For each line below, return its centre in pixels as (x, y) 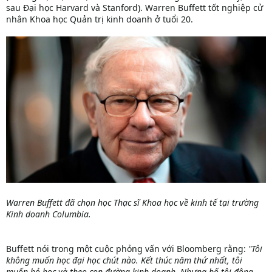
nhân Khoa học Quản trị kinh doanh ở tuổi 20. (100, 19)
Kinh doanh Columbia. (49, 214)
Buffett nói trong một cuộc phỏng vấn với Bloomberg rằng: (127, 249)
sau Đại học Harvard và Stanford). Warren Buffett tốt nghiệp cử (134, 8)
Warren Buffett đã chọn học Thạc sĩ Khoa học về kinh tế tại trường (132, 203)
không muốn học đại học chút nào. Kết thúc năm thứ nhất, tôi (124, 260)
